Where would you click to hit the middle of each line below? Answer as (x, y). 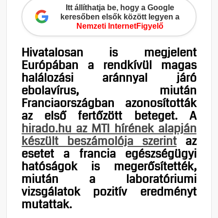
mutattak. (47, 204)
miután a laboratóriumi (109, 179)
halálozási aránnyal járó (109, 78)
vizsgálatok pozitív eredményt (109, 191)
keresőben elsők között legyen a (120, 17)
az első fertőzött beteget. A (109, 116)
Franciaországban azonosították (109, 103)
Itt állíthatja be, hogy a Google (120, 7)
